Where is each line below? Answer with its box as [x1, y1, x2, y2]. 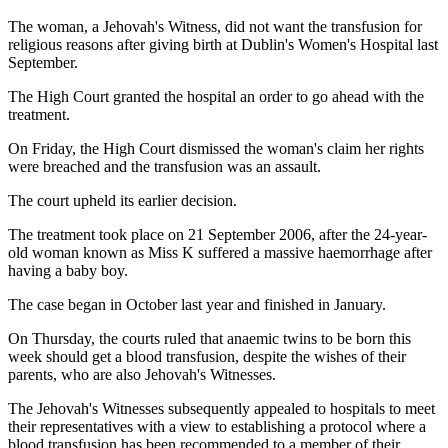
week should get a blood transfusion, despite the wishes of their [8, 347, 406, 365]
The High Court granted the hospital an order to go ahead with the [8, 87, 424, 105]
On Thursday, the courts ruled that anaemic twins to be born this [8, 329, 411, 347]
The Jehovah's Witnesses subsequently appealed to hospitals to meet [8, 399, 435, 417]
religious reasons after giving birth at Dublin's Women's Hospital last [8, 35, 438, 53]
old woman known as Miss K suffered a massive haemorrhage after [8, 243, 432, 261]
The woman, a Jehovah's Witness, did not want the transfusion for [8, 17, 422, 35]
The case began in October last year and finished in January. [8, 295, 386, 313]
